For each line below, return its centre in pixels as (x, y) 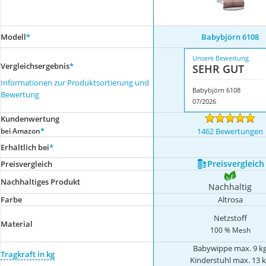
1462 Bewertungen (230, 131)
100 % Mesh (230, 230)
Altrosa (230, 199)
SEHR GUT (218, 69)
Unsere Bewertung (220, 58)
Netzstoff (230, 218)
